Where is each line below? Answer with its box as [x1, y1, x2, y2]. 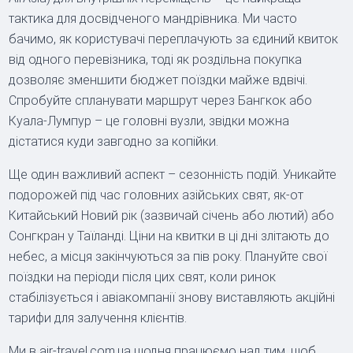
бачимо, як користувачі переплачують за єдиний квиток [9, 31, 339, 46]
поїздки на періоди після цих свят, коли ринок [9, 269, 277, 284]
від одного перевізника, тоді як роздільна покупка [9, 51, 303, 67]
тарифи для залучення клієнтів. [9, 310, 188, 325]
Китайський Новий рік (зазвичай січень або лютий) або [9, 207, 335, 223]
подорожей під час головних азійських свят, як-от [9, 187, 304, 203]
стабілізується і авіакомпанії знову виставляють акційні [9, 289, 336, 305]
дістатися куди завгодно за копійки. [9, 133, 219, 149]
